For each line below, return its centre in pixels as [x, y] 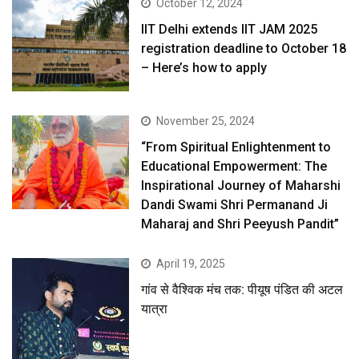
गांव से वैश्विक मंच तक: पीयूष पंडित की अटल [242, 289]
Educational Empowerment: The [234, 166]
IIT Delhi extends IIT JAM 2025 [230, 29]
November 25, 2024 [206, 121]
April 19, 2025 [191, 263]
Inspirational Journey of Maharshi [241, 185]
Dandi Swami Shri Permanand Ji [235, 204]
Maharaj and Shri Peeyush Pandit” [240, 224]
